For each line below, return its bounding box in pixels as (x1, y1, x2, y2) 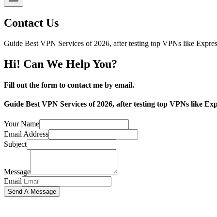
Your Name (4, 119, 39, 128)
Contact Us (4, 16, 59, 29)
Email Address (4, 129, 48, 138)
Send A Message (8, 187, 56, 195)
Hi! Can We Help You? (4, 57, 117, 70)
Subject (4, 139, 27, 148)
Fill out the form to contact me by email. (4, 80, 134, 89)
